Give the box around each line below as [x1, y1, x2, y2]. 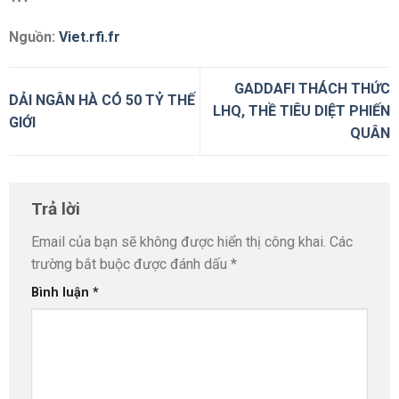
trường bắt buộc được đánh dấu [31, 256, 231, 273]
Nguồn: [9, 28, 59, 46]
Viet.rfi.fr [59, 28, 120, 46]
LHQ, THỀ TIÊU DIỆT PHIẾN [213, 102, 390, 120]
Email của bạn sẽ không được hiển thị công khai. [31, 233, 326, 251]
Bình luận [31, 285, 93, 301]
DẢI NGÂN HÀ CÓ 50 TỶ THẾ [9, 91, 195, 109]
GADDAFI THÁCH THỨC [234, 80, 390, 98]
